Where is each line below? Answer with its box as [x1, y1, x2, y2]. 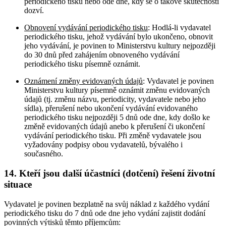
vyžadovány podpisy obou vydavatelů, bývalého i [24, 140, 183, 149]
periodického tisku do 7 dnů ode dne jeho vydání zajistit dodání [4, 208, 205, 217]
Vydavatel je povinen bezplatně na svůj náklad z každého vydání [4, 199, 209, 208]
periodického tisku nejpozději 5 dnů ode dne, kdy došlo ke [24, 113, 210, 122]
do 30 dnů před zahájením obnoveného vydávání [24, 50, 180, 60]
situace [4, 179, 32, 190]
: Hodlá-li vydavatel [148, 23, 211, 32]
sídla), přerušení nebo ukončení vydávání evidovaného [24, 104, 198, 113]
